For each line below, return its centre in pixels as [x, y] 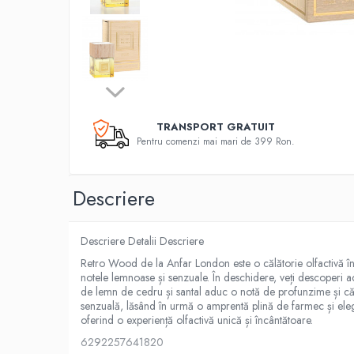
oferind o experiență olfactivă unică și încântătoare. [197, 320]
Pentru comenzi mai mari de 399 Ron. [215, 141]
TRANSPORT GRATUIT [215, 127]
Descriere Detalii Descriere [142, 241]
